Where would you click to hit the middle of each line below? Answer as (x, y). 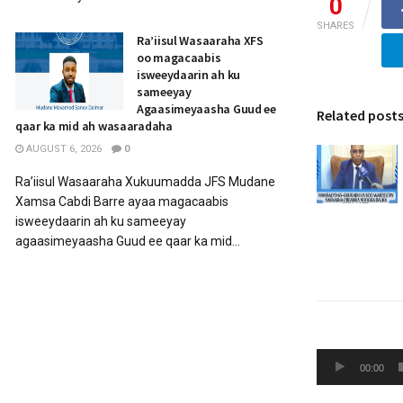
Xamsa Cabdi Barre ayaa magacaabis (122, 201)
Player (336, 383)
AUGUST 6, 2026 (63, 149)
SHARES (336, 26)
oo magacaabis (179, 58)
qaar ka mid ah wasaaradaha (94, 126)
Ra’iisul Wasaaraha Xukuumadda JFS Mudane (145, 182)
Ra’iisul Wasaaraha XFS (200, 40)
